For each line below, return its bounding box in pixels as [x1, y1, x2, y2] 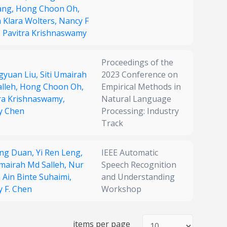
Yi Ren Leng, [36, 147, 83, 159]
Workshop [101, 183, 141, 195]
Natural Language [101, 93, 171, 105]
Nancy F [59, 15, 89, 27]
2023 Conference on [101, 69, 178, 81]
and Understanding [101, 171, 175, 183]
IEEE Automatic [101, 147, 158, 159]
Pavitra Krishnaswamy [3, 27, 87, 39]
